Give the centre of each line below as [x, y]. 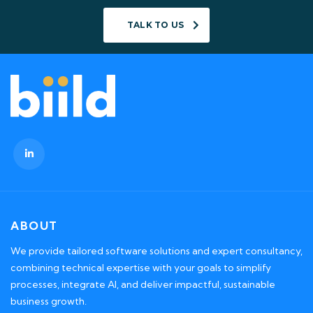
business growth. [49, 301]
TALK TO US [155, 25]
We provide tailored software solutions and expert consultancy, [156, 251]
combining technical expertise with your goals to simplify [141, 268]
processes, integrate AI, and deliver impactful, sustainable [143, 285]
